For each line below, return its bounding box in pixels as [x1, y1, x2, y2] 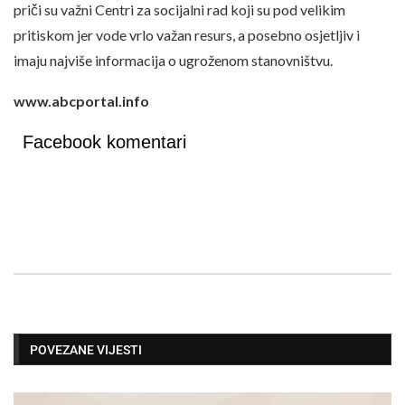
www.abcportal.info [14, 91, 149, 109]
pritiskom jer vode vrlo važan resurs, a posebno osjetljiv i [14, 25, 360, 43]
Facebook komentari [23, 131, 186, 152]
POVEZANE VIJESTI [30, 342, 142, 357]
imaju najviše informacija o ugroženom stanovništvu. [14, 51, 333, 69]
